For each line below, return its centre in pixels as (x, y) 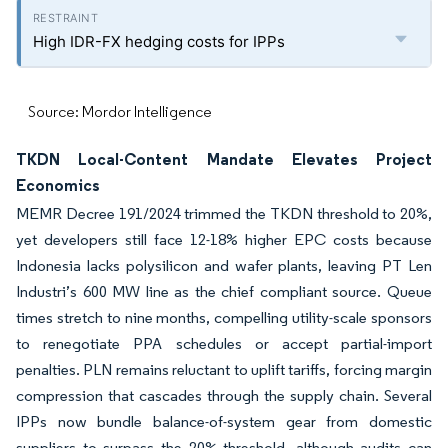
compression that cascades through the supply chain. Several (224, 395)
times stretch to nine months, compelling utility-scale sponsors (224, 317)
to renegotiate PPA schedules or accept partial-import (224, 343)
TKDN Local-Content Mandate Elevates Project (224, 159)
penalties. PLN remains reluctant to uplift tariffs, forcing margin (224, 369)
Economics (58, 185)
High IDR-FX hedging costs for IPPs (159, 41)
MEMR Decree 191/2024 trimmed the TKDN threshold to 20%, (224, 213)
